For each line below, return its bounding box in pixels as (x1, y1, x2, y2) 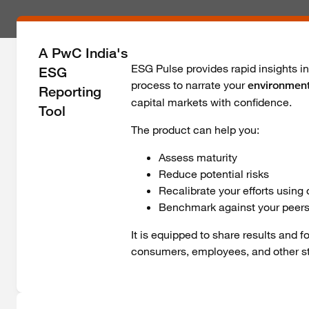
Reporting (39, 83, 101, 101)
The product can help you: (131, 123, 260, 137)
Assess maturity (159, 150, 238, 165)
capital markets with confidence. (131, 95, 292, 110)
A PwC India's (39, 45, 128, 62)
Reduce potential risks (159, 167, 270, 181)
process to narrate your (131, 78, 248, 92)
